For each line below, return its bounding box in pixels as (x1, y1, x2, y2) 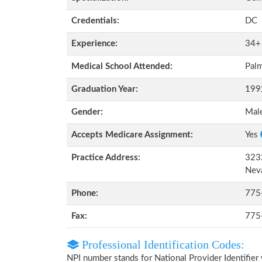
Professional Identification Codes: (79, 238, 244, 251)
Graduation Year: (71, 85, 138, 94)
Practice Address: (71, 153, 140, 162)
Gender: (71, 108, 103, 116)
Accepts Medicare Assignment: (71, 130, 193, 139)
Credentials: (71, 16, 119, 25)
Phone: (71, 189, 98, 198)
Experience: (71, 39, 118, 48)
